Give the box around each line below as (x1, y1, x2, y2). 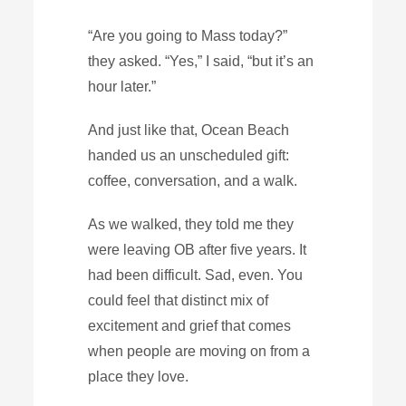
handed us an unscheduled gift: (88, 147, 290, 163)
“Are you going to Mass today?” (88, 27, 288, 43)
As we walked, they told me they (88, 216, 295, 232)
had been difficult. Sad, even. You (88, 266, 304, 283)
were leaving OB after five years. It (88, 241, 307, 257)
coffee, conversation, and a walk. (88, 172, 298, 188)
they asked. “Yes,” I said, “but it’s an (88, 53, 314, 69)
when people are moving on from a (88, 343, 311, 359)
